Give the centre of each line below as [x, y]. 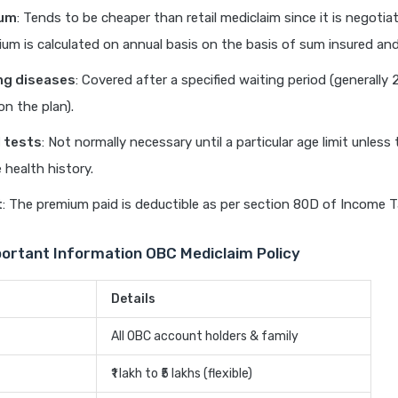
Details [133, 299]
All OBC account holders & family [205, 337]
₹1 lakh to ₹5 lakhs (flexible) [182, 374]
